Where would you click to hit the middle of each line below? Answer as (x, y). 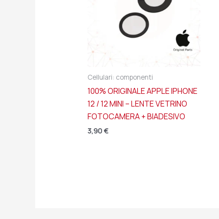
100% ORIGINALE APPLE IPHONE (142, 91)
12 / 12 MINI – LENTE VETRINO (137, 104)
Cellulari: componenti (120, 77)
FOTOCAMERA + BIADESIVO (136, 117)
